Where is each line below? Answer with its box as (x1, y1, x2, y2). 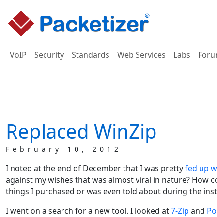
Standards (72, 49, 109, 61)
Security (34, 49, 64, 61)
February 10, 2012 (6, 144, 122, 154)
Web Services (117, 49, 166, 61)
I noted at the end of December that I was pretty (6, 163, 185, 174)
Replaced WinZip (6, 118, 157, 145)
